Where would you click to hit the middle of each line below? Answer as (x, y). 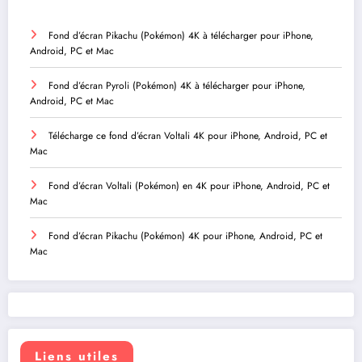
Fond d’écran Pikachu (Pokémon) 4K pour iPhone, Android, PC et (185, 236)
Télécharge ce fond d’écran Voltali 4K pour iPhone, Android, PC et (188, 135)
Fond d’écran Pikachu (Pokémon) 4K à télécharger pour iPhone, (181, 35)
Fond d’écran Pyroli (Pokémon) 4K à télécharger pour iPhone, (177, 85)
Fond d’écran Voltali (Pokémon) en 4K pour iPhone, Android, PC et (189, 185)
